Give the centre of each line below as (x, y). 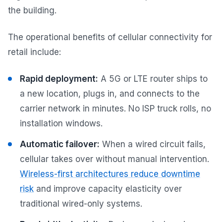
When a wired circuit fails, (153, 144)
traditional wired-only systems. (81, 203)
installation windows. (61, 123)
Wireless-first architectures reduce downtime (110, 174)
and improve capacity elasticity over (108, 189)
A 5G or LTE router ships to (153, 79)
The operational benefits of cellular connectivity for (110, 37)
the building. (32, 10)
